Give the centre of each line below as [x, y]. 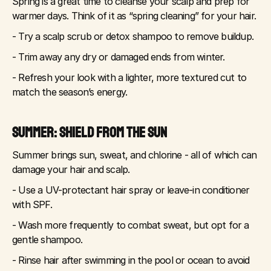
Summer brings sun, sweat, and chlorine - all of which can [135, 155]
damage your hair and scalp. [71, 169]
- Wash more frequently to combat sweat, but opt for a [131, 225]
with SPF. [32, 204]
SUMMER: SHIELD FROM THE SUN [90, 132]
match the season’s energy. [70, 92]
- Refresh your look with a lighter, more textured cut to [129, 77]
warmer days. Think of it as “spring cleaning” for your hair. [134, 16]
